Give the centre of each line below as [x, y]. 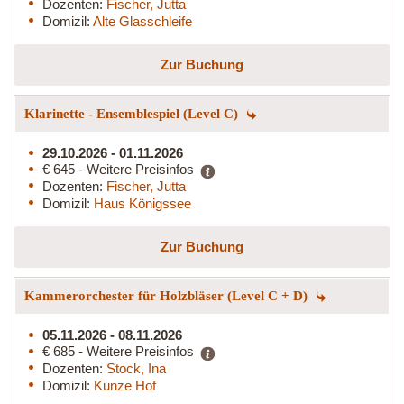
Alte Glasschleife [142, 21]
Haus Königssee [142, 203]
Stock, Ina [136, 368]
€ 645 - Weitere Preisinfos [118, 169]
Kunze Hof [125, 385]
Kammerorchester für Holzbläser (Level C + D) [168, 295]
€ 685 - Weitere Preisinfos [118, 351]
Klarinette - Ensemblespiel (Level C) [133, 113]
